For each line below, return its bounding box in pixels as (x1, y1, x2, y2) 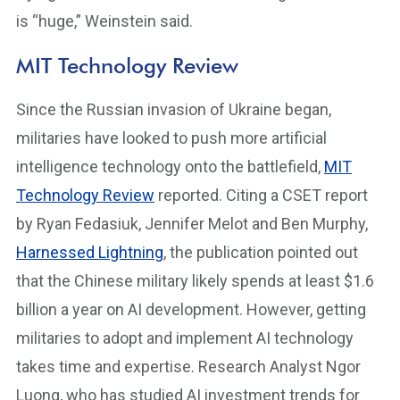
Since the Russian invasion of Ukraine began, (16, 100, 331, 119)
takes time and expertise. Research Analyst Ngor (16, 357, 361, 376)
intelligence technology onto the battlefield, (16, 157, 324, 176)
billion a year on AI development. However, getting (16, 300, 366, 319)
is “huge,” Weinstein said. (16, 12, 193, 30)
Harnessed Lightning (16, 243, 163, 262)
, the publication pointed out (163, 243, 358, 262)
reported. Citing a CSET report (154, 186, 368, 204)
